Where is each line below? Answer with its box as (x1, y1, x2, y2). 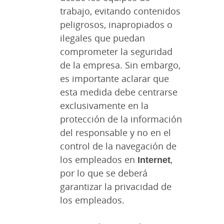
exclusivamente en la (60, 99, 148, 112)
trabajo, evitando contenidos (60, 5, 180, 17)
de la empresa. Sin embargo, (60, 59, 180, 71)
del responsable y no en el (60, 126, 171, 139)
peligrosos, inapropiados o (60, 18, 172, 31)
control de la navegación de (60, 140, 176, 152)
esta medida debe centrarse (60, 86, 177, 98)
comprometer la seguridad (60, 45, 172, 58)
